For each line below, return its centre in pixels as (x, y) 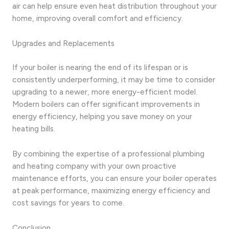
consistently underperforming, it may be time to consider (114, 80)
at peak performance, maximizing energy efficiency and (111, 191)
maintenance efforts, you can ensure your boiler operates (114, 178)
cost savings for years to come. (68, 203)
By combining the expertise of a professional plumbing (108, 154)
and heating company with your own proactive (94, 166)
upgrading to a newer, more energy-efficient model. (105, 92)
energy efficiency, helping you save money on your (102, 117)
